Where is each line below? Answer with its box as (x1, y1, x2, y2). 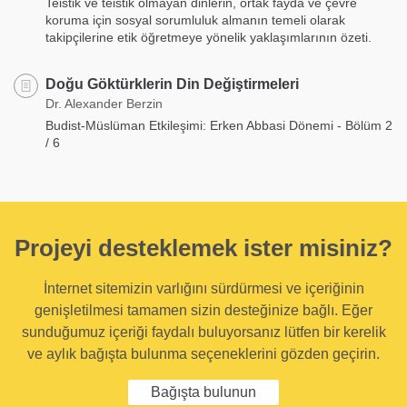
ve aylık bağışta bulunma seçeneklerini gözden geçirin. (27, 346, 380, 362)
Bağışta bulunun (151, 384, 256, 401)
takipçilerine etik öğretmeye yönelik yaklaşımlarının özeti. (45, 30, 372, 45)
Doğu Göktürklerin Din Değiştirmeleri (45, 76, 299, 93)
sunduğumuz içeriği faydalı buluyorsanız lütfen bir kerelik (21, 324, 386, 341)
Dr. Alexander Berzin (45, 96, 163, 112)
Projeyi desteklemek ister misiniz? (15, 234, 392, 263)
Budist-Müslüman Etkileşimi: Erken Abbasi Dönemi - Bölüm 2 (45, 118, 392, 134)
